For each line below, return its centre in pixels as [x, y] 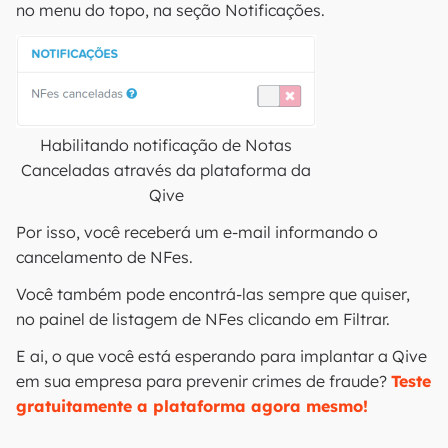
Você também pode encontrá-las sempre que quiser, [213, 294]
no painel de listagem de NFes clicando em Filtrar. [203, 319]
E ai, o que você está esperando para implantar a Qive [221, 356]
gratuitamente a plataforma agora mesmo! [192, 406]
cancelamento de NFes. [104, 257]
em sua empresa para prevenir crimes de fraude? [203, 381]
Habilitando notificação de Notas [166, 145]
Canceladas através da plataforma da [166, 170]
